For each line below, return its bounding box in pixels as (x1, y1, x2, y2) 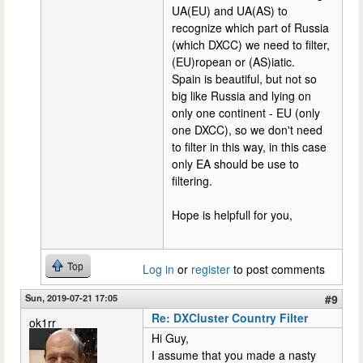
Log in (143, 260, 174, 277)
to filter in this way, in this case (172, 138, 327, 155)
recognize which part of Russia (172, 19, 329, 36)
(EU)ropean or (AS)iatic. (172, 53, 295, 70)
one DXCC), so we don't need (172, 121, 322, 138)
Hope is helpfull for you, (172, 206, 293, 223)
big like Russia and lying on (172, 87, 311, 104)
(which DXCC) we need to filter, (172, 36, 330, 53)
